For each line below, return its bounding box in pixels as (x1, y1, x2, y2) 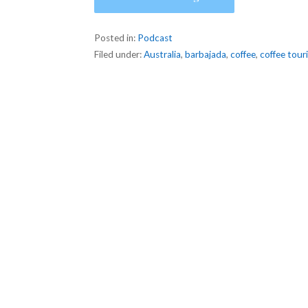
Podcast (137, 32, 173, 44)
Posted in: (94, 32, 138, 44)
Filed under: (94, 49, 144, 60)
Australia (144, 49, 181, 60)
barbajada (185, 49, 227, 60)
